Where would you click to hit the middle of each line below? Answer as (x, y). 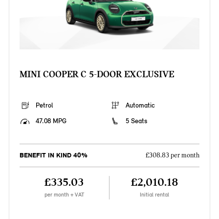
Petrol (44, 106)
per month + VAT (64, 195)
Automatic (140, 106)
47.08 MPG (51, 121)
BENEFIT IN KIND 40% (53, 155)
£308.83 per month (173, 156)
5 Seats (136, 121)
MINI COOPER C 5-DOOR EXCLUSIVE (97, 74)
